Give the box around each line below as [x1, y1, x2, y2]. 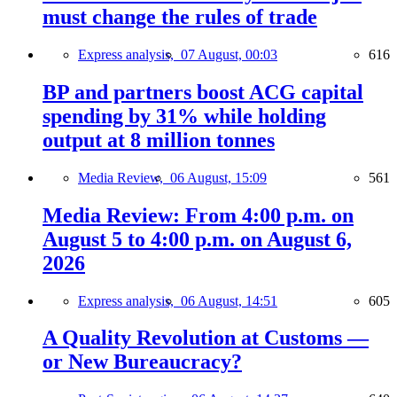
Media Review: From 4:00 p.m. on [43, 203, 354, 227]
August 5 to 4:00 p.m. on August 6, [43, 227, 352, 251]
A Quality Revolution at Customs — [43, 326, 369, 350]
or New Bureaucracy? [43, 350, 242, 374]
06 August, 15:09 [170, 169, 267, 185]
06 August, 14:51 [181, 292, 277, 308]
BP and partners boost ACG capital [43, 80, 363, 104]
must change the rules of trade [43, 5, 317, 29]
